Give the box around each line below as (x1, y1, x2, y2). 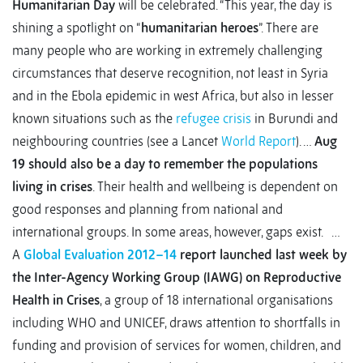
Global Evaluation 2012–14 (23, 246, 177, 263)
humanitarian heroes (141, 19, 258, 36)
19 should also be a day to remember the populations (12, 156, 318, 173)
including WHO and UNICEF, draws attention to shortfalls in (12, 314, 340, 331)
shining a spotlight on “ (12, 19, 141, 36)
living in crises (12, 178, 92, 195)
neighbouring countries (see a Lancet (12, 133, 221, 150)
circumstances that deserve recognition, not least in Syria (12, 65, 328, 82)
